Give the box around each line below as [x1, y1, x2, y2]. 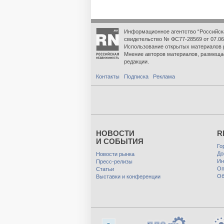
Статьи [96, 166, 114, 172]
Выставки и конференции [96, 173, 160, 180]
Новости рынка [96, 151, 134, 157]
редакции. [124, 58, 149, 65]
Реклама [153, 73, 175, 80]
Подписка [124, 73, 148, 80]
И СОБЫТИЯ [96, 137, 143, 146]
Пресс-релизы [96, 158, 132, 165]
